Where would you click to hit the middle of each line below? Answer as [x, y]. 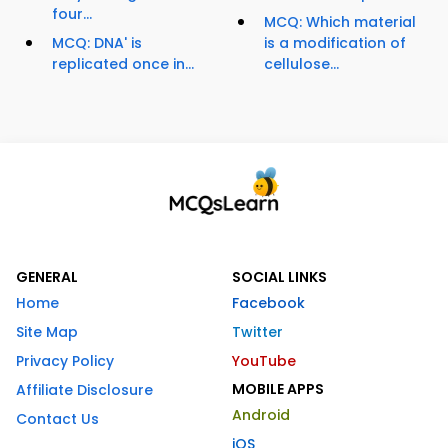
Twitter [257, 332]
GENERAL [47, 277]
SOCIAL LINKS [279, 277]
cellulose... [301, 64]
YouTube [264, 361]
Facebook [268, 303]
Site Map [47, 332]
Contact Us [57, 419]
